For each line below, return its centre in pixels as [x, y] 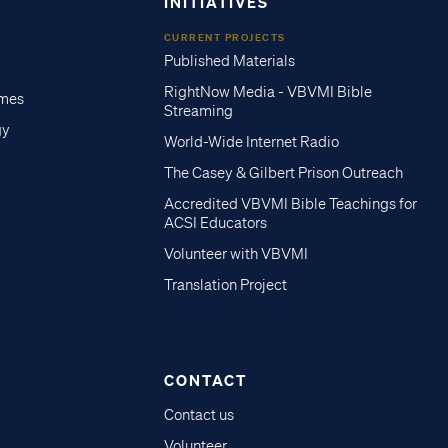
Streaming [198, 110]
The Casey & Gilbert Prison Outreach [283, 172]
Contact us [198, 414]
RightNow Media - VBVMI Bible [267, 91]
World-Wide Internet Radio [251, 141]
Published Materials [229, 60]
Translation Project [225, 284]
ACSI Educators [215, 222]
